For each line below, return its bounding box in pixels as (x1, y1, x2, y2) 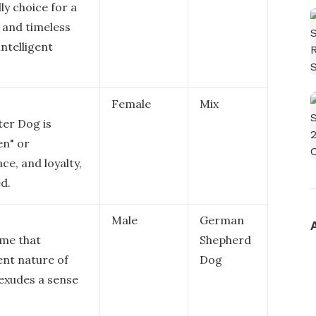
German (200, 213, 244, 227)
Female (111, 97, 151, 111)
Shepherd (200, 233, 251, 247)
